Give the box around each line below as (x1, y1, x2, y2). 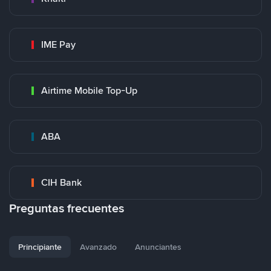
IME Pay (41, 38, 76, 51)
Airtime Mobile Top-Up (41, 84, 137, 97)
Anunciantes (135, 241, 181, 252)
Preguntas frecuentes (9, 200, 124, 216)
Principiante (18, 241, 62, 252)
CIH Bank (41, 176, 82, 189)
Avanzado (80, 241, 117, 252)
